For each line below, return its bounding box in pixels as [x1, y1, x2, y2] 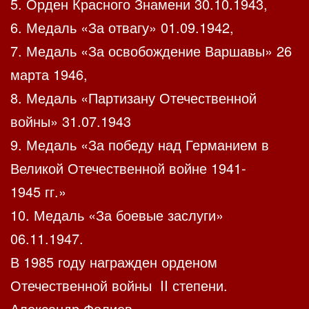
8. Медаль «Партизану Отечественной [10, 88, 257, 108]
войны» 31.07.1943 [10, 111, 131, 132]
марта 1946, [10, 64, 88, 85]
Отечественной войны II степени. [10, 275, 228, 296]
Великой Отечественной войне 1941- [10, 158, 246, 179]
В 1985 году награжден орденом [10, 252, 217, 272]
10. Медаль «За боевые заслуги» [10, 205, 223, 226]
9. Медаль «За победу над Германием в [10, 134, 269, 155]
